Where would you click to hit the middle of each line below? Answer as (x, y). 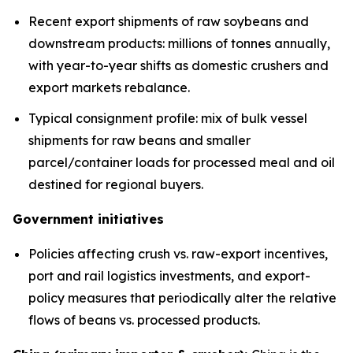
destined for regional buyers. (116, 184)
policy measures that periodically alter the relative (182, 297)
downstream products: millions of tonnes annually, (179, 43)
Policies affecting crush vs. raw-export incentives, (178, 253)
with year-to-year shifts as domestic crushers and (178, 65)
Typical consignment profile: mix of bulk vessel (168, 118)
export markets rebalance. (109, 87)
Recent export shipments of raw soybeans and (169, 21)
